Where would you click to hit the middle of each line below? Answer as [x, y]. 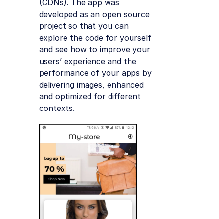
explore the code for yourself [95, 37]
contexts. [57, 108]
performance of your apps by [95, 73]
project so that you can [84, 26]
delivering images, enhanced [91, 84]
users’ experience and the [88, 61]
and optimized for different [90, 96]
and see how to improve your [95, 49]
